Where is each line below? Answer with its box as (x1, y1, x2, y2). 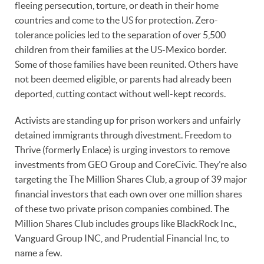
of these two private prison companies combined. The (15, 203, 229, 214)
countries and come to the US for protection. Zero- (15, 14, 218, 25)
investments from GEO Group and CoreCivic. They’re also (15, 159, 247, 170)
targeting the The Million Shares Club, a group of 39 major (15, 173, 247, 184)
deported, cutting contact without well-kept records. (15, 88, 226, 99)
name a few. (15, 247, 62, 258)
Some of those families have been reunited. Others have (15, 58, 238, 70)
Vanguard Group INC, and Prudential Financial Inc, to (15, 232, 229, 243)
